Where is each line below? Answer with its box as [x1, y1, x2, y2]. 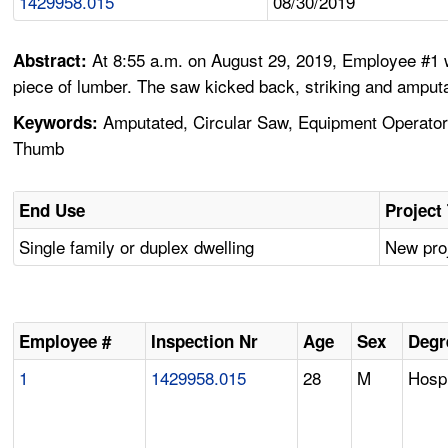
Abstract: [13, 48, 93, 73]
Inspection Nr [151, 329, 259, 354]
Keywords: [13, 110, 99, 135]
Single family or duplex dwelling [19, 234, 255, 260]
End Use [19, 198, 86, 223]
